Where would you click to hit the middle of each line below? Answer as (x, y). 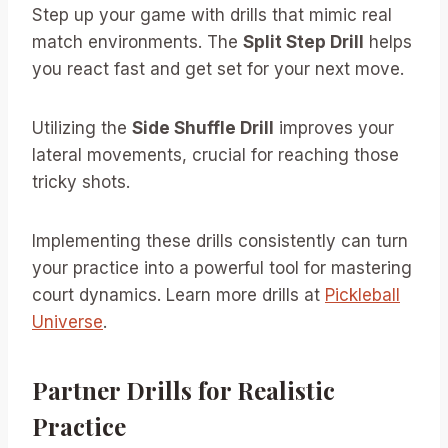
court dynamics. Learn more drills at (178, 294)
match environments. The (137, 41)
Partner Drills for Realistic (183, 389)
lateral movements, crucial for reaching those (215, 154)
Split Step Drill (303, 41)
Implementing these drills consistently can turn (220, 240)
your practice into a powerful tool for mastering (222, 267)
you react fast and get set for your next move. (218, 68)
